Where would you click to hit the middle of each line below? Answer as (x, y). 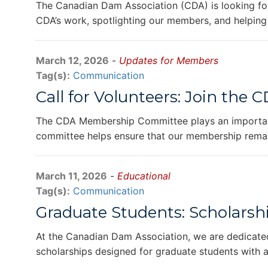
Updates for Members (169, 60)
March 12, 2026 (72, 60)
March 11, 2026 (71, 176)
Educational (144, 176)
